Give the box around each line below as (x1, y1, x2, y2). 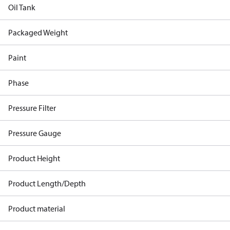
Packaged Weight (8, 27, 68, 37)
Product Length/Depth (8, 178, 86, 188)
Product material (8, 203, 65, 214)
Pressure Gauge (8, 128, 61, 138)
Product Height (8, 153, 60, 163)
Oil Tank (8, 2, 35, 12)
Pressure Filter (8, 103, 56, 113)
